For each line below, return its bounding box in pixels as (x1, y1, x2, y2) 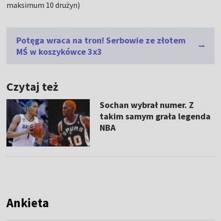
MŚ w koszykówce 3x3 (16, 46, 103, 58)
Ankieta (6, 195, 49, 211)
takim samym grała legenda (99, 110, 211, 122)
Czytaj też (6, 79, 59, 95)
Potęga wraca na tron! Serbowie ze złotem (16, 35, 186, 46)
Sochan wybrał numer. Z (99, 99, 194, 111)
